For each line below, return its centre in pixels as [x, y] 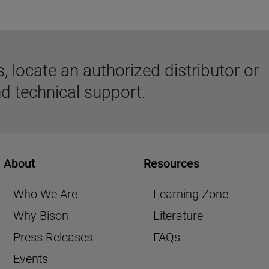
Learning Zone [191, 194]
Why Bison [41, 216]
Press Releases [53, 237]
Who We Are [45, 194]
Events [30, 259]
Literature [178, 216]
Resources [171, 164]
